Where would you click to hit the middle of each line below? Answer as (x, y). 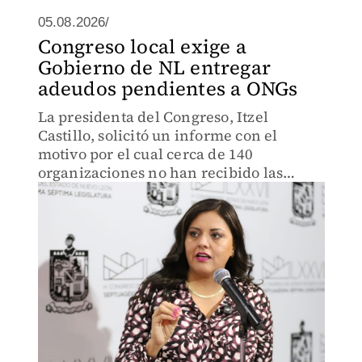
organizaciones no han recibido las (160, 173)
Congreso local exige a (142, 46)
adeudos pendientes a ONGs (168, 88)
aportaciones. (85, 191)
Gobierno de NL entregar (154, 67)
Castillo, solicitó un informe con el (158, 135)
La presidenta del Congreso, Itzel (153, 117)
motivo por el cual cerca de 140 (145, 154)
